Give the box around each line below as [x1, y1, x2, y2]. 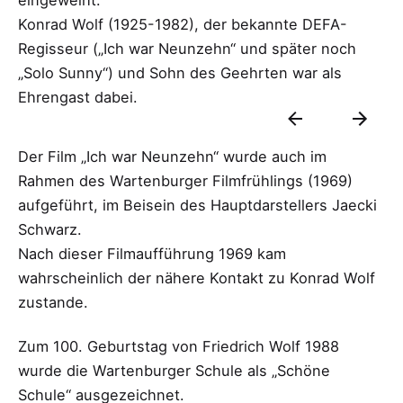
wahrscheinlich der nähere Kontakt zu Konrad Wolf [18, 268, 375, 287]
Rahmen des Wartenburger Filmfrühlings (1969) [18, 171, 353, 190]
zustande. [18, 292, 88, 311]
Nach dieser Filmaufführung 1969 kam [18, 244, 286, 263]
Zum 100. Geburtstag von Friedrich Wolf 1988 [18, 336, 339, 355]
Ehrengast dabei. [18, 88, 138, 107]
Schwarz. [18, 219, 82, 238]
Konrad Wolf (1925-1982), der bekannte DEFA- [18, 15, 347, 34]
